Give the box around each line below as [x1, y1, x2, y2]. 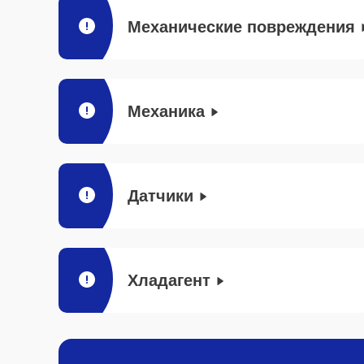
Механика [128, 102, 205, 120]
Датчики [128, 187, 193, 205]
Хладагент [128, 271, 210, 289]
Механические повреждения [128, 18, 355, 36]
